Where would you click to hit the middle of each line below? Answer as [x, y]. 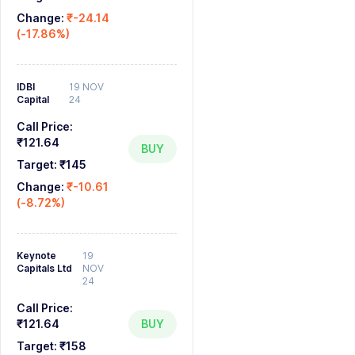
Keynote [36, 256]
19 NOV [87, 87]
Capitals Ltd [44, 268]
